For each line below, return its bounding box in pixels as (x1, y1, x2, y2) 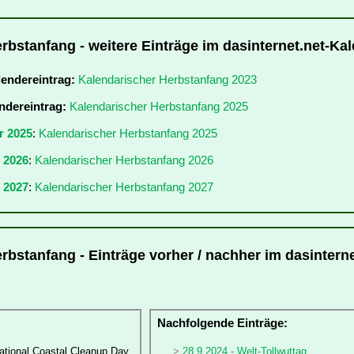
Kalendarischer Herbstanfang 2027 (35, 179, 213, 194)
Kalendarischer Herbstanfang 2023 (78, 72, 257, 86)
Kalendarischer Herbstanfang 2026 (35, 153, 213, 167)
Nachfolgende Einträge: (156, 315, 288, 330)
